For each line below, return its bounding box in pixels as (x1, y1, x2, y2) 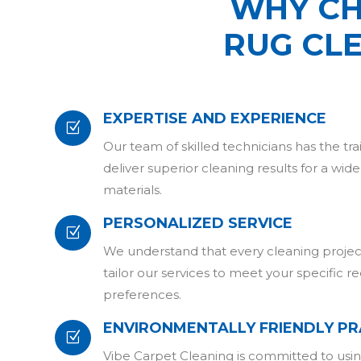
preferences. (102, 287, 181, 303)
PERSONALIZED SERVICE (102, 214, 293, 233)
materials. (102, 182, 162, 198)
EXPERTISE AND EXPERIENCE (102, 110, 326, 128)
